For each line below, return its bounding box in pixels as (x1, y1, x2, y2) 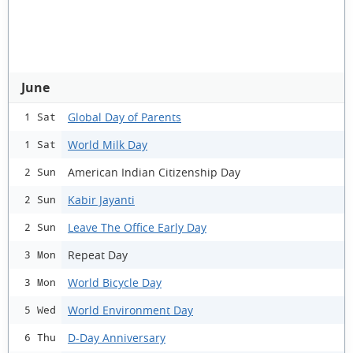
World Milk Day (68, 136, 147, 152)
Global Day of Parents (68, 109, 181, 124)
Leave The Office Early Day (68, 219, 206, 235)
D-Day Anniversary (68, 329, 165, 345)
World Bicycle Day (68, 274, 162, 290)
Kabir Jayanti (68, 191, 135, 207)
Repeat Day (68, 247, 128, 262)
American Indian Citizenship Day (68, 164, 240, 180)
